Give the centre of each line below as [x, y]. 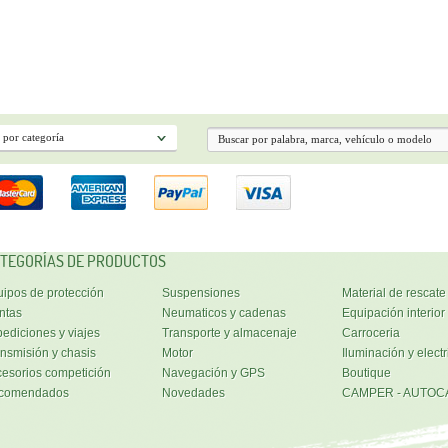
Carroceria [370, 333]
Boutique [366, 373]
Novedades [193, 393]
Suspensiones [200, 293]
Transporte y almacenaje [229, 333]
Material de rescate [393, 293]
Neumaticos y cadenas [223, 313]
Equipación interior [393, 313]
